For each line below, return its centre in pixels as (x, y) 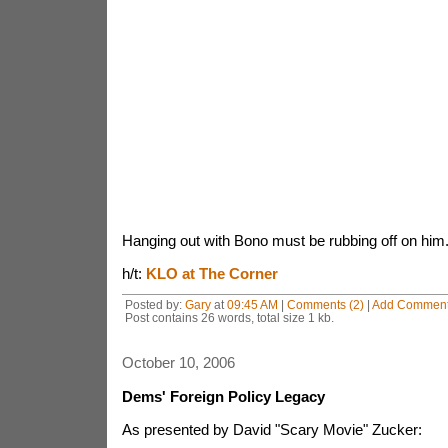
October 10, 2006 (178, 362)
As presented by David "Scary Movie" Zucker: (271, 429)
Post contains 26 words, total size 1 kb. (229, 317)
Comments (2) (325, 304)
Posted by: (154, 304)
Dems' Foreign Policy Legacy (223, 396)
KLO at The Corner (211, 273)
